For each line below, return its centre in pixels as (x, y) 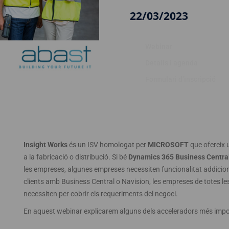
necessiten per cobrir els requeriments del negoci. (100, 194)
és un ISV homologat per (107, 145)
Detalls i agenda (171, 63)
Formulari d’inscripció (180, 79)
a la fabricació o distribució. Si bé (76, 157)
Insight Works (45, 145)
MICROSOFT (168, 145)
